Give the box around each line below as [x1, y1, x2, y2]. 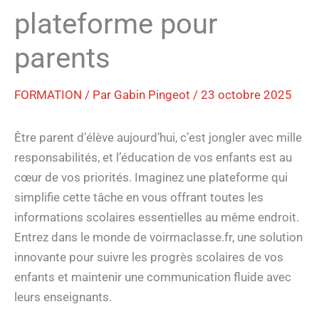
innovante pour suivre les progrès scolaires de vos [14, 250, 283, 265]
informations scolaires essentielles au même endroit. [14, 210, 299, 225]
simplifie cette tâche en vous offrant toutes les [14, 190, 263, 205]
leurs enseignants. [14, 290, 112, 305]
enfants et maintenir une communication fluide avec [14, 270, 291, 285]
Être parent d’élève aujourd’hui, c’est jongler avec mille [14, 130, 302, 145]
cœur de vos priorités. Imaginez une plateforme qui [14, 170, 288, 185]
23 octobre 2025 [201, 88, 292, 103]
